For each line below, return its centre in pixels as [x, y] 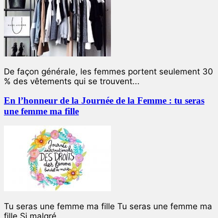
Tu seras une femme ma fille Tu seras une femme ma [108, 207]
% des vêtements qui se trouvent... [72, 82]
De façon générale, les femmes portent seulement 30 [109, 72]
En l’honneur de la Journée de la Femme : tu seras [104, 100]
